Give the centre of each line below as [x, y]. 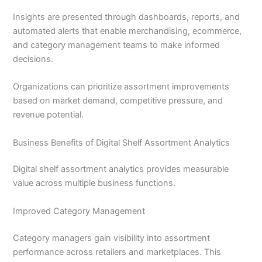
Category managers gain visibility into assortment [112, 238]
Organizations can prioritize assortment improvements [121, 87]
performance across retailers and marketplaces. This [117, 252]
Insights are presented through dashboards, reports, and [127, 17]
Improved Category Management [79, 211]
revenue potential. [49, 115]
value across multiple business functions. [94, 183]
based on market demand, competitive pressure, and [118, 101]
